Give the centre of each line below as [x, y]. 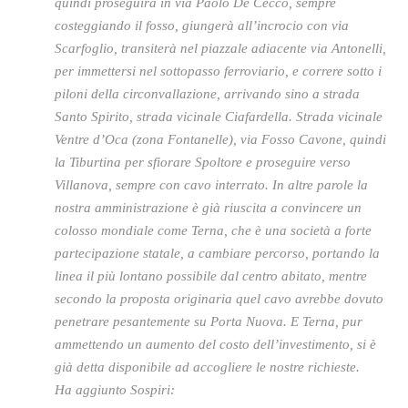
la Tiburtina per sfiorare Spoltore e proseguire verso [203, 162]
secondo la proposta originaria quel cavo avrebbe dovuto [219, 299]
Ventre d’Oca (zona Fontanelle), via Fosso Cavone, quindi [220, 139]
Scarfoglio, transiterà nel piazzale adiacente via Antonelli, [220, 48]
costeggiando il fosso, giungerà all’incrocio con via [202, 25]
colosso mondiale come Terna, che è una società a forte [213, 230]
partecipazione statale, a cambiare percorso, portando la [217, 253]
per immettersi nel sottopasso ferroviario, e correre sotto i [218, 71]
